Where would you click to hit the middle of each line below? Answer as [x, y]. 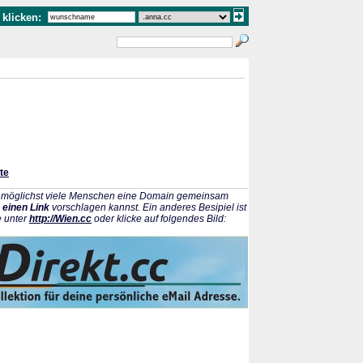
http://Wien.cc [60, 219]
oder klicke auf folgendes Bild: [159, 219]
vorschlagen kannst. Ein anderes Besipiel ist [148, 207]
